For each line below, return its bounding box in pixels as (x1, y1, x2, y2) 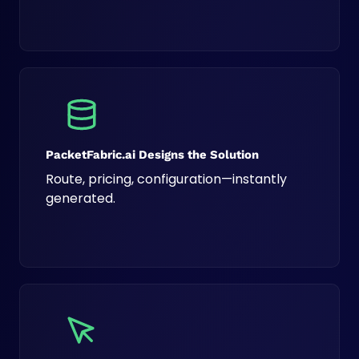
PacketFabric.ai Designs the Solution (46, 147, 259, 162)
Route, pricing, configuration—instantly (46, 170, 287, 188)
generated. (46, 189, 115, 208)
